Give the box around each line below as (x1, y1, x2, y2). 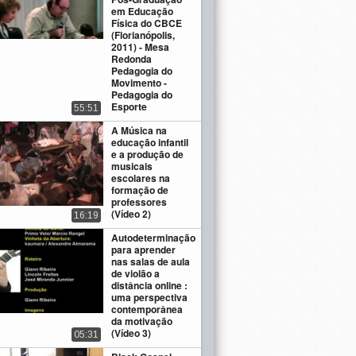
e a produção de (111, 147, 184, 162)
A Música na (111, 123, 168, 138)
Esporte (111, 99, 148, 114)
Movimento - (111, 75, 168, 91)
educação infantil (111, 135, 189, 150)
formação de (111, 183, 169, 198)
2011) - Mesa (111, 40, 170, 55)
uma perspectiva (111, 290, 188, 305)
